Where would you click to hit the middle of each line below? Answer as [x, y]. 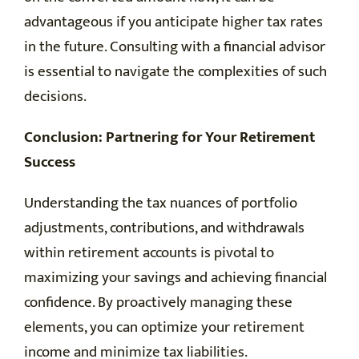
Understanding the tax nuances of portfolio [161, 204]
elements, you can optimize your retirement [164, 328]
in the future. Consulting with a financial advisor [175, 47]
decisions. [55, 97]
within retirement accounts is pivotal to [149, 253]
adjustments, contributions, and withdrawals [164, 228]
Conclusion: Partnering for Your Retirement [169, 138]
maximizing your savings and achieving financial [175, 278]
